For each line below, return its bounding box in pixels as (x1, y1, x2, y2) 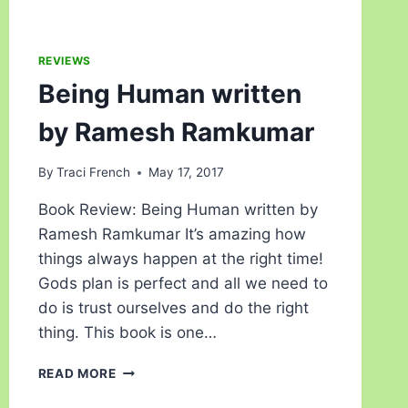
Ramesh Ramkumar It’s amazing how (37, 225, 306, 244)
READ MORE (37, 366, 117, 382)
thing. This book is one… (37, 323, 217, 342)
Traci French (56, 165, 130, 180)
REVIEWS (37, 53, 91, 67)
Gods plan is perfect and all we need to (37, 274, 328, 293)
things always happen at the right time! (37, 250, 323, 269)
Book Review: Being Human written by (37, 200, 318, 219)
